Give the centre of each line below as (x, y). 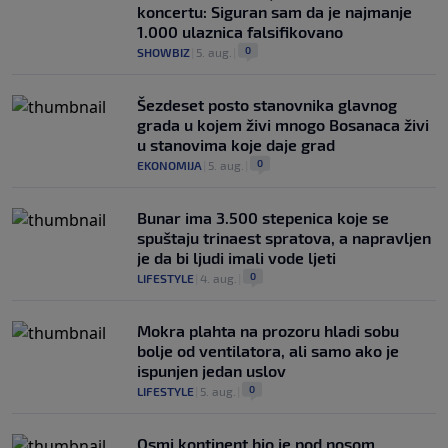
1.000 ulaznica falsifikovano (240, 31)
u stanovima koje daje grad (236, 144)
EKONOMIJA (169, 164)
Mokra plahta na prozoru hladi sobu (268, 330)
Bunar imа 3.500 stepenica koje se (263, 217)
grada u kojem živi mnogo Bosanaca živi (283, 124)
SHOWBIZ (163, 51)
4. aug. (218, 277)
